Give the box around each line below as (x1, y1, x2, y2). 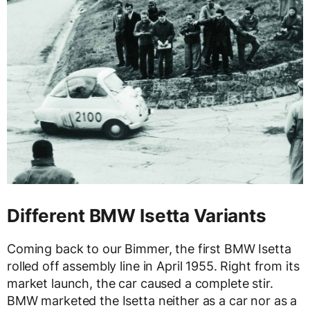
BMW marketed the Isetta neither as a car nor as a (7, 293, 298, 308)
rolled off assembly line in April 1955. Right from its (7, 258, 300, 273)
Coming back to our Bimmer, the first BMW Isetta (7, 241, 291, 256)
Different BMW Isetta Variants (7, 204, 266, 226)
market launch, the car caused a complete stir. (7, 275, 273, 291)
